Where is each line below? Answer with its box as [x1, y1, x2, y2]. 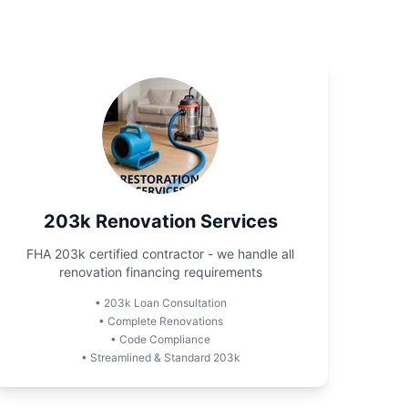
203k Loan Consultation [103, 296, 227, 310]
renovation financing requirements [58, 264, 262, 280]
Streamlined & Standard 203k [89, 351, 240, 364]
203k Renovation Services [43, 210, 278, 232]
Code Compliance [119, 332, 210, 346]
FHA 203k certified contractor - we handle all [26, 246, 294, 261]
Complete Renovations [107, 314, 223, 328]
